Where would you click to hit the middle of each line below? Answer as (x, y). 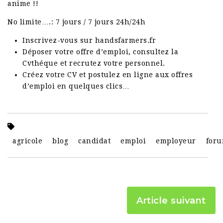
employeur (176, 141)
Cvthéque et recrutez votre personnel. (94, 63)
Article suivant (171, 200)
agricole (27, 141)
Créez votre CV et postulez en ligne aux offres (108, 75)
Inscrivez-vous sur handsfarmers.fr (89, 41)
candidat (94, 141)
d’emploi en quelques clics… (76, 86)
